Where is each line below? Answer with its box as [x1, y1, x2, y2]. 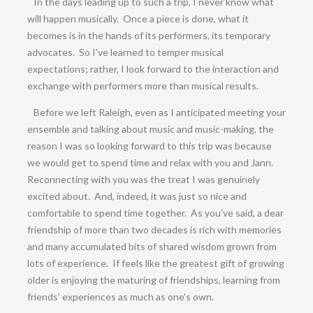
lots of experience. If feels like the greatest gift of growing [27, 256, 284, 269]
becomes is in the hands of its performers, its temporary [27, 29, 270, 41]
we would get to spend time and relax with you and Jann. [27, 156, 275, 168]
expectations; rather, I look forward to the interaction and [27, 62, 279, 75]
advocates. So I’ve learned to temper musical [27, 45, 224, 58]
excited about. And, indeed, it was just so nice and [27, 189, 247, 202]
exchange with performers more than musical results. [27, 79, 259, 92]
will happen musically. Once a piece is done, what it [27, 12, 249, 24]
